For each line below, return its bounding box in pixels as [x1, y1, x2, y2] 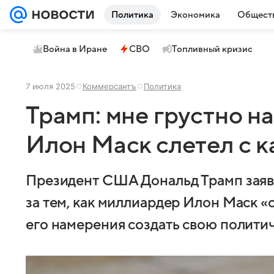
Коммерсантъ [83, 81, 136, 91]
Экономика [171, 10, 220, 20]
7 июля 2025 [26, 81, 75, 91]
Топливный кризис [172, 44, 253, 54]
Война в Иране [43, 44, 107, 54]
